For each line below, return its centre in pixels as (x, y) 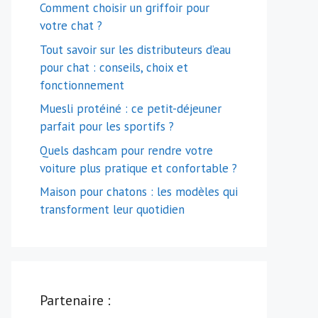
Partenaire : (75, 300)
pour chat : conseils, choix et (114, 67)
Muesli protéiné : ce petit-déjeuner (131, 109)
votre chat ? (71, 26)
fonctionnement (82, 85)
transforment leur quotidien (112, 209)
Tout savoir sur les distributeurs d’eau (135, 49)
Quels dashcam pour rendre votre (126, 150)
